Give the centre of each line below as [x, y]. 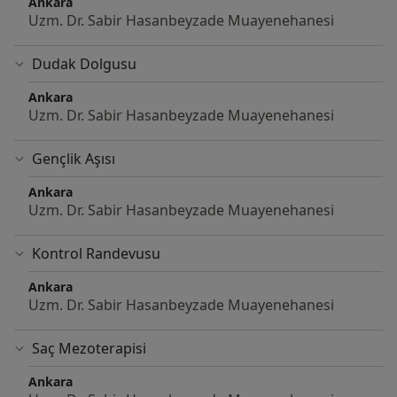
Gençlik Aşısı [74, 159]
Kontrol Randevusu [96, 254]
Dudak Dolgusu [84, 64]
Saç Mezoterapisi [89, 349]
